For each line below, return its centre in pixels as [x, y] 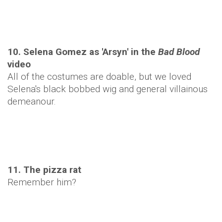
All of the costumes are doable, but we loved [99, 77]
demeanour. [32, 101]
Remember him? [42, 182]
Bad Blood [179, 52]
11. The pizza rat [44, 170]
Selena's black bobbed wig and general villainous [108, 89]
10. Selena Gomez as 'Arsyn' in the [83, 52]
